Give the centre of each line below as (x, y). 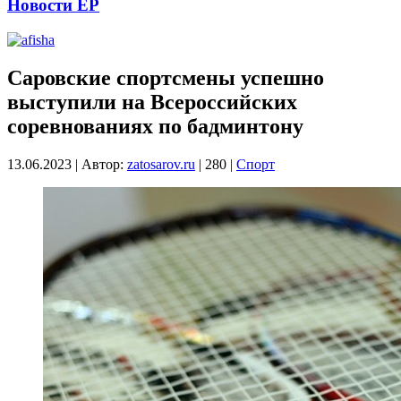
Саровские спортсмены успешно (166, 77)
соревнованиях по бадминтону (155, 126)
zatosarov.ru (161, 164)
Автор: (104, 164)
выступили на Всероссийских (152, 102)
